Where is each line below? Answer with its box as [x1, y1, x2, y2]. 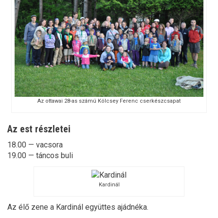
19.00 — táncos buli [7, 151, 73, 161]
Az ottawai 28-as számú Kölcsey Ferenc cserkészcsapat [37, 98, 181, 105]
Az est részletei [7, 123, 71, 135]
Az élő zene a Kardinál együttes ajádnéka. [7, 202, 148, 212]
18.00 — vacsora [7, 140, 63, 150]
